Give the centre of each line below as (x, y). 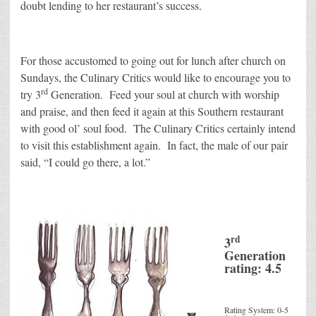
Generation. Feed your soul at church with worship (164, 95)
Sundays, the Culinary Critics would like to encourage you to (156, 78)
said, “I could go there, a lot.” (85, 162)
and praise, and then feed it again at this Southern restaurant (152, 111)
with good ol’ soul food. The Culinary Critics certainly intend (158, 128)
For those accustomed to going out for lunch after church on (153, 61)
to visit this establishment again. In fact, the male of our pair (154, 145)
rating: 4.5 (253, 268)
